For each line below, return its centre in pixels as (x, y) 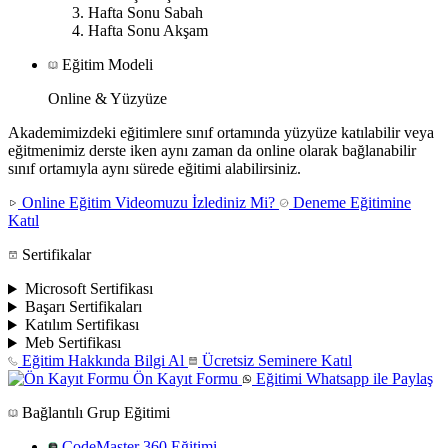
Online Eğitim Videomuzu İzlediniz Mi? (148, 203)
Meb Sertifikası (72, 343)
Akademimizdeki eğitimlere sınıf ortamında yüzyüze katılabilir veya (221, 133)
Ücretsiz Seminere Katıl (275, 361)
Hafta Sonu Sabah (145, 13)
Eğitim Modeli (105, 65)
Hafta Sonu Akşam (148, 31)
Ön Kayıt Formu (185, 379)
